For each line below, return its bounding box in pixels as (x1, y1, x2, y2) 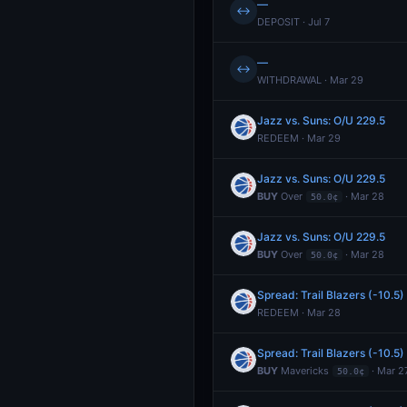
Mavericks (278, 364, 329, 377)
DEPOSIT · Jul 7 (257, 15, 330, 28)
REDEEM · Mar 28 (257, 306, 341, 319)
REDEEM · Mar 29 (257, 132, 341, 144)
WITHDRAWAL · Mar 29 (257, 74, 363, 86)
